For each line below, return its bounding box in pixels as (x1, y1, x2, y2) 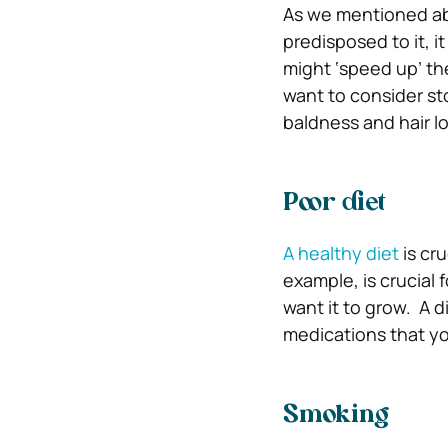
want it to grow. (282, 295, 419, 319)
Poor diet (282, 192, 386, 216)
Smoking (282, 404, 389, 428)
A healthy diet (282, 241, 399, 265)
